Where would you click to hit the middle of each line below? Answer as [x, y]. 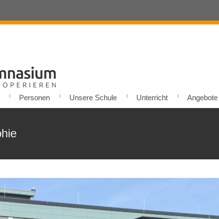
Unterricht [152, 98]
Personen [34, 98]
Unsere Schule [93, 98]
